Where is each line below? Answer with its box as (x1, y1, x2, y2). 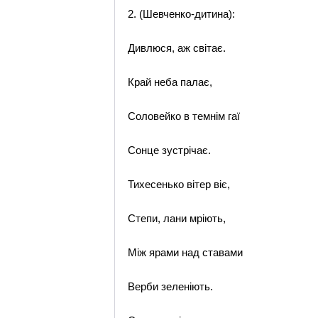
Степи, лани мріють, (128, 212, 226, 224)
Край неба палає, (128, 76, 213, 88)
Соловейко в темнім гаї (128, 110, 241, 122)
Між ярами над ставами (128, 246, 243, 258)
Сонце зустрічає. (128, 144, 212, 156)
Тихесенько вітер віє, (128, 178, 231, 190)
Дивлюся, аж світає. (128, 42, 226, 54)
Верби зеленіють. (128, 280, 214, 292)
